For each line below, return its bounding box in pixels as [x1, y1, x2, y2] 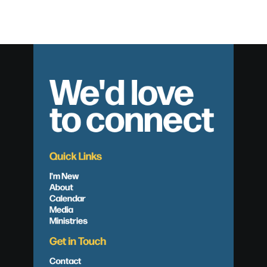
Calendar [49, 191, 86, 204]
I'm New [49, 169, 79, 182]
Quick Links [49, 148, 102, 163]
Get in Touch [49, 233, 107, 248]
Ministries [49, 214, 88, 226]
